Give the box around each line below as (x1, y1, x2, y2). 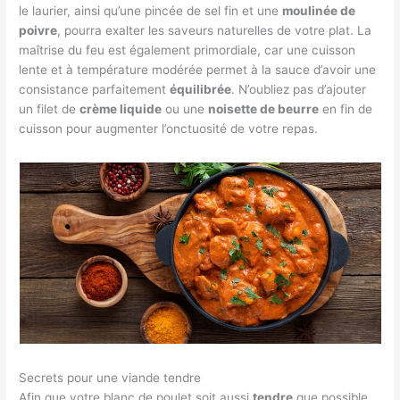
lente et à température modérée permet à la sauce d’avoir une (19, 62, 377, 77)
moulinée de (282, 3, 356, 18)
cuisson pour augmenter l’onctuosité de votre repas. (19, 121, 319, 136)
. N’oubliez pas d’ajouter (231, 81, 367, 96)
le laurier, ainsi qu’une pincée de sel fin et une (19, 3, 283, 18)
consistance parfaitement (19, 81, 171, 96)
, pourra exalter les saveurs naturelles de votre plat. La (57, 22, 372, 37)
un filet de (19, 101, 80, 116)
